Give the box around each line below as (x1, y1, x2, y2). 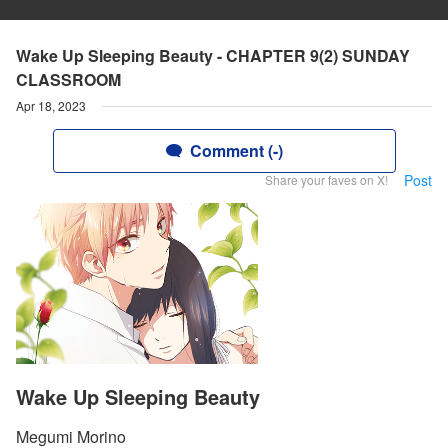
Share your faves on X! (265, 171, 388, 188)
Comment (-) (189, 139, 283, 162)
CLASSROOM (16, 68, 121, 91)
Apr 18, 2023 (16, 97, 86, 114)
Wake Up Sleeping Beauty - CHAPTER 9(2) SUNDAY (16, 44, 410, 67)
